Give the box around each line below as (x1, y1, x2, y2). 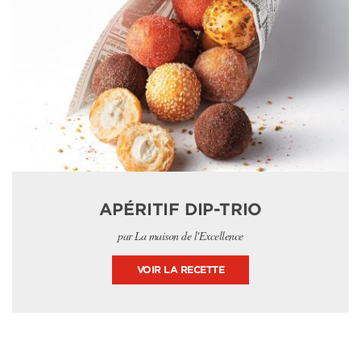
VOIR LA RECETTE (136, 263, 225, 276)
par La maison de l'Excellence (118, 228, 243, 243)
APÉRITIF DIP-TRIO (98, 200, 263, 219)
